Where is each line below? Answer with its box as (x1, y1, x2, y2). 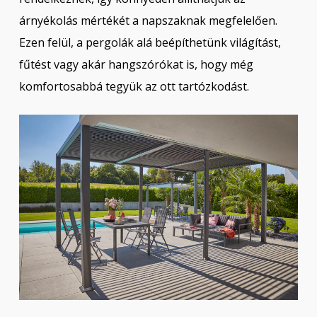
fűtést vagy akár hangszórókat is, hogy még (18, 56, 253, 72)
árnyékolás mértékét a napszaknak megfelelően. (18, 12, 277, 28)
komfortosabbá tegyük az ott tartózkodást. (18, 78, 249, 94)
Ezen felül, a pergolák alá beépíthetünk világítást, (18, 34, 281, 50)
